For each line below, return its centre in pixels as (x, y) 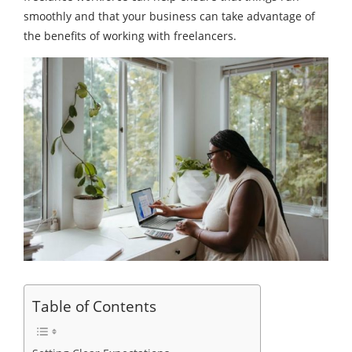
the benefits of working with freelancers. (130, 36)
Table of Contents (94, 306)
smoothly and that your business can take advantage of (169, 16)
